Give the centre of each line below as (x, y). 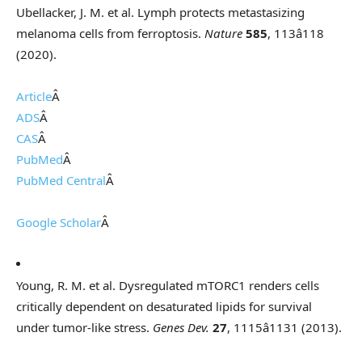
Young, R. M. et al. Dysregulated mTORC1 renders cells (168, 286)
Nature (223, 34)
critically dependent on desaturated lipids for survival (164, 307)
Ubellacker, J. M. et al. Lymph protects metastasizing (160, 13)
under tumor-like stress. (84, 328)
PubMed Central (61, 181)
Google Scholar (59, 223)
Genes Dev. (181, 328)
